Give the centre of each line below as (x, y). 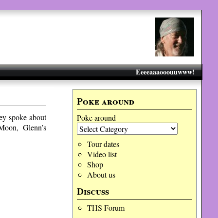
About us (101, 174)
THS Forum (106, 208)
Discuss (93, 191)
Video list (102, 154)
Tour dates (103, 144)
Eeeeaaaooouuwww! (165, 72)
